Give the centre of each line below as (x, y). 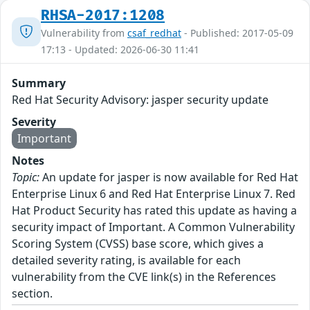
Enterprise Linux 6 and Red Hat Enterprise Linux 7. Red (154, 194)
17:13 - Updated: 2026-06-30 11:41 (120, 49)
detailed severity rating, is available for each (126, 260)
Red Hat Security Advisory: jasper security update (140, 100)
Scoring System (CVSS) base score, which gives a (138, 244)
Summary (39, 83)
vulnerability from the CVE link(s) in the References (144, 277)
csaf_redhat (154, 33)
